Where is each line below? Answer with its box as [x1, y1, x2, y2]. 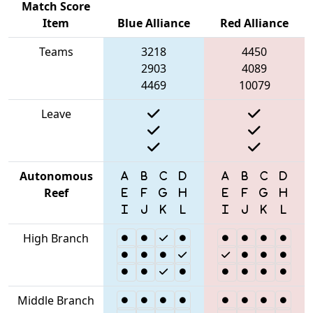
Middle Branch [17, 292, 94, 308]
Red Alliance [220, 15, 289, 31]
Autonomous [19, 168, 93, 184]
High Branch [23, 230, 89, 246]
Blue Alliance [117, 15, 190, 31]
